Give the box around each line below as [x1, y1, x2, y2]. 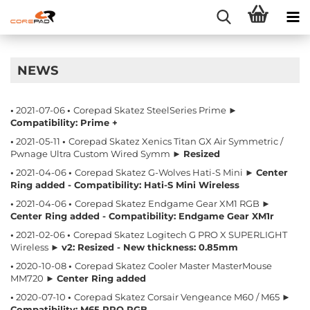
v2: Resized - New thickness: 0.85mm [62, 241, 238, 253]
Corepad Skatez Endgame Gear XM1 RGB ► [75, 198, 271, 209]
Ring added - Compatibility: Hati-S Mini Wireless [10, 179, 239, 190]
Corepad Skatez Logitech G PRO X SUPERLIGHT [73, 229, 287, 240]
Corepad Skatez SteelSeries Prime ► [73, 104, 237, 116]
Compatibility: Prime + [10, 117, 118, 128]
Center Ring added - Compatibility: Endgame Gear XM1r [10, 210, 274, 221]
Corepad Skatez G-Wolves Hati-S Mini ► [75, 167, 256, 178]
